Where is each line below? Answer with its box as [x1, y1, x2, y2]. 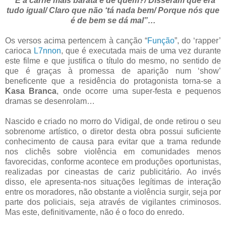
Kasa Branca [5, 86, 57, 95]
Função [147, 36, 175, 45]
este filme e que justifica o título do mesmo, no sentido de [5, 56, 221, 65]
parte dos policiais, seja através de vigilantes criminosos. [5, 197, 221, 206]
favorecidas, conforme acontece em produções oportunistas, [5, 157, 221, 166]
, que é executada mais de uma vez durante [61, 46, 221, 55]
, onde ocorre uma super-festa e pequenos [56, 86, 221, 95]
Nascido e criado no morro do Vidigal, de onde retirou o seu [5, 117, 221, 126]
